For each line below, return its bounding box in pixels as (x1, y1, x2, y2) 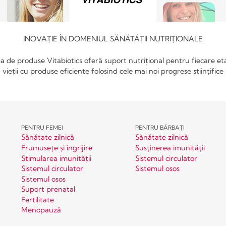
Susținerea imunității (135, 143, 205, 152)
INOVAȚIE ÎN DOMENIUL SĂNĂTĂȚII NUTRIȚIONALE (23, 34, 203, 43)
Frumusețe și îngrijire (21, 143, 92, 152)
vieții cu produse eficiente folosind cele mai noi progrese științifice (3, 66, 223, 76)
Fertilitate (21, 195, 54, 204)
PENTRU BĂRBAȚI (135, 124, 185, 131)
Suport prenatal (21, 185, 75, 194)
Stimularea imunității (21, 153, 91, 163)
